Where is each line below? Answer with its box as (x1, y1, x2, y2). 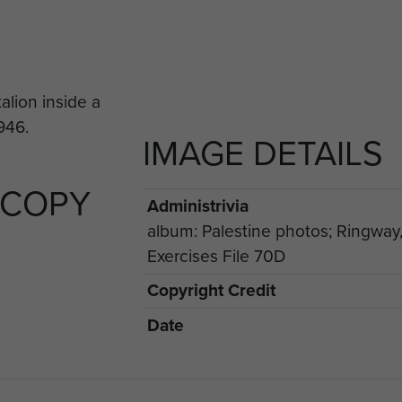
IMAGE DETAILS (143, 128, 383, 179)
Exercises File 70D (146, 242, 285, 269)
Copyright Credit (146, 277, 275, 304)
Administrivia (146, 192, 249, 219)
